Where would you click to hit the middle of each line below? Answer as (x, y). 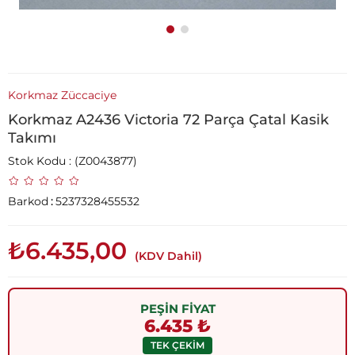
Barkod (28, 201)
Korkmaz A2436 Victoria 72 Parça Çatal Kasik (168, 120)
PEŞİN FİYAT (177, 308)
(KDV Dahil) (168, 256)
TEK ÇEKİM (177, 345)
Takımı (32, 138)
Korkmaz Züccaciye (62, 95)
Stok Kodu (37, 161)
